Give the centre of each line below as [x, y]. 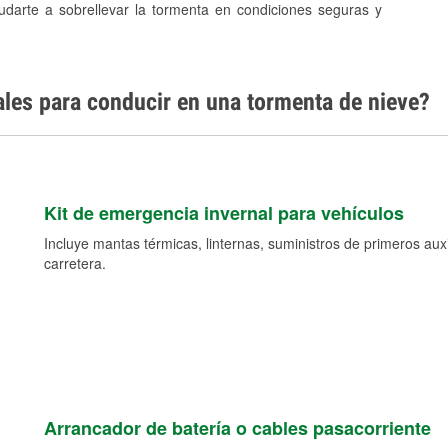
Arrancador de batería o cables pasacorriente [237, 428]
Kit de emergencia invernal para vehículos [223, 213]
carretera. [74, 263]
